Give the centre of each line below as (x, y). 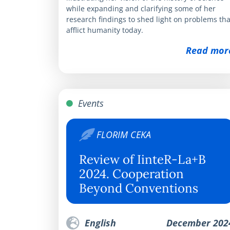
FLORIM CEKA (124, 134)
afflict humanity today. (105, 30)
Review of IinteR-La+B (142, 159)
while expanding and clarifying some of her (141, 8)
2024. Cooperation (131, 174)
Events (90, 103)
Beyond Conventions (139, 188)
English (99, 223)
